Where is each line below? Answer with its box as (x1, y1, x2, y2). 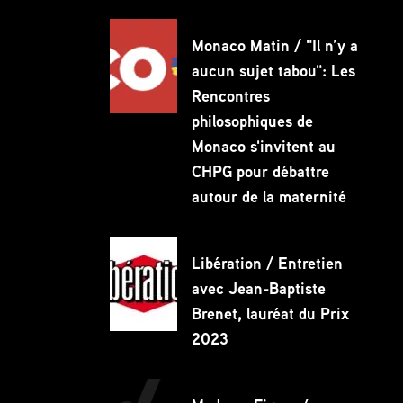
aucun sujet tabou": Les (191, 59, 355, 83)
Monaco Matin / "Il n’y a (191, 34, 358, 58)
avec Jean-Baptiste (191, 277, 326, 300)
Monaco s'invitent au (191, 135, 336, 158)
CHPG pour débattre (191, 160, 329, 184)
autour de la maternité (191, 185, 346, 209)
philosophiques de (191, 110, 313, 133)
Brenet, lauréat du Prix (191, 302, 349, 326)
